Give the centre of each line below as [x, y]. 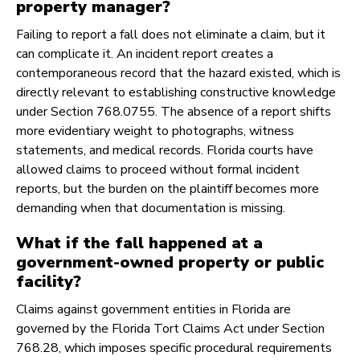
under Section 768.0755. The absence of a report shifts [174, 112]
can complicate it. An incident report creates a [145, 54]
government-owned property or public [170, 263]
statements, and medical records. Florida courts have [165, 151]
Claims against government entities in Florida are [153, 310]
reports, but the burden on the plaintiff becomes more [168, 189]
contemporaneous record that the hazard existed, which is [178, 74]
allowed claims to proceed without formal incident [158, 170]
